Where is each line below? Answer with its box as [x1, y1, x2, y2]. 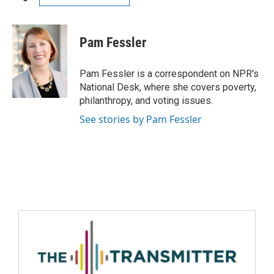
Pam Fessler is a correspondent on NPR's [80, 68, 259, 80]
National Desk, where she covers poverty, [80, 81, 256, 93]
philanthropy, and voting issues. [80, 95, 213, 106]
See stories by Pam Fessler [80, 113, 202, 126]
